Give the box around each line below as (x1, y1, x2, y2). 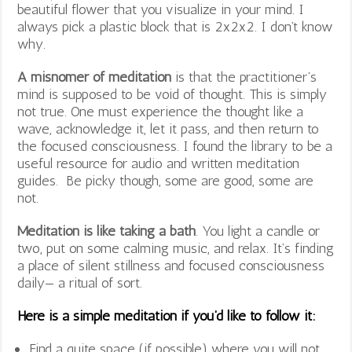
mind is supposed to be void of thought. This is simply (17, 86, 328, 104)
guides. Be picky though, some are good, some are (17, 172, 314, 190)
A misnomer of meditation (17, 68, 172, 86)
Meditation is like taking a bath (17, 222, 196, 240)
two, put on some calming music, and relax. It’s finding (17, 240, 335, 258)
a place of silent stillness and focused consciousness (17, 257, 325, 275)
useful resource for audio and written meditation (17, 155, 300, 173)
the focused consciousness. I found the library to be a (17, 137, 333, 156)
